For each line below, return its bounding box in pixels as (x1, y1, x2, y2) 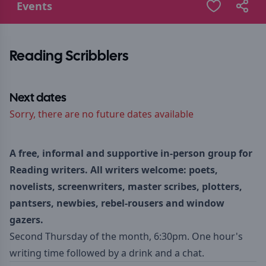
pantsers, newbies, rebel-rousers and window (9, 197, 224, 210)
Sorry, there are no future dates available (9, 107, 194, 121)
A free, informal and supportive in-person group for (9, 147, 252, 160)
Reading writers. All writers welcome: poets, (9, 163, 218, 176)
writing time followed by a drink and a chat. (9, 246, 207, 259)
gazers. (9, 213, 43, 226)
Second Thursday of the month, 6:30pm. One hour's (9, 230, 243, 243)
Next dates (9, 93, 66, 104)
